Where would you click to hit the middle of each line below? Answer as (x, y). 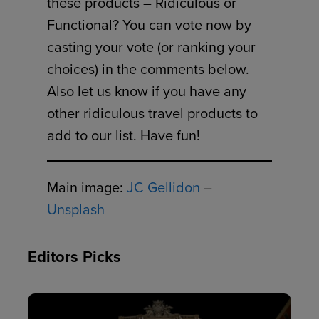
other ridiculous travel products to (153, 113)
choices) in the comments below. (148, 68)
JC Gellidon (164, 187)
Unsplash (76, 209)
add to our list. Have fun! (124, 135)
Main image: (87, 187)
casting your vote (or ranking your (152, 46)
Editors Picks (75, 256)
